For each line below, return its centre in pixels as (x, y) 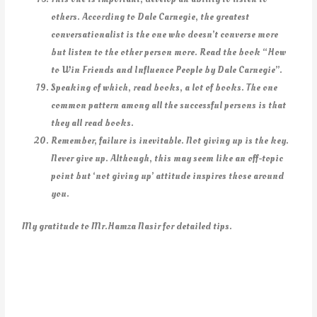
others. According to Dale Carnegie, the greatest (150, 17)
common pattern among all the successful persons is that (169, 105)
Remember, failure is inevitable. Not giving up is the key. (170, 141)
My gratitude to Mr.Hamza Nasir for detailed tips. (127, 226)
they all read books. (93, 123)
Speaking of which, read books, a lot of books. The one (165, 88)
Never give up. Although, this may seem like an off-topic (167, 158)
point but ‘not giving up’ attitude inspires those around (168, 176)
